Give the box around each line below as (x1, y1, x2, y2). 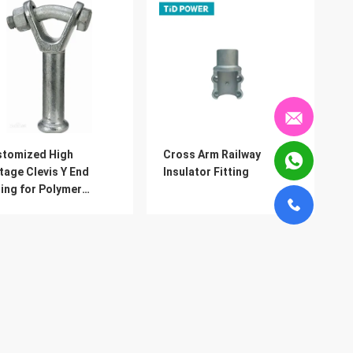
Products (163, 329, 220, 344)
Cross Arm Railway (163, 148, 261, 161)
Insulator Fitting (163, 165, 249, 178)
